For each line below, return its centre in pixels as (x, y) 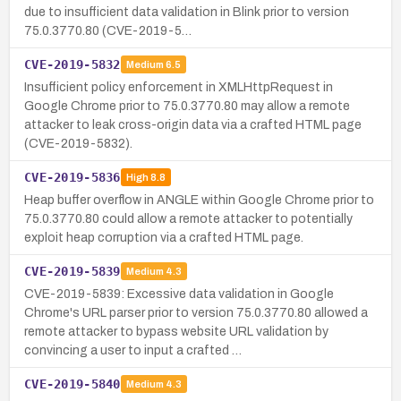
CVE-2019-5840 (73, 384)
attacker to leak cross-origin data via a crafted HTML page (193, 124)
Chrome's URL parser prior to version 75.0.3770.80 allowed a (196, 312)
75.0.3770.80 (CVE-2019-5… (108, 30)
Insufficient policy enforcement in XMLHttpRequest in (179, 87)
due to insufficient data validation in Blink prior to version (187, 12)
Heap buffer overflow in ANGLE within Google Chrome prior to (199, 200)
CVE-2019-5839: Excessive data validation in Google (179, 294)
